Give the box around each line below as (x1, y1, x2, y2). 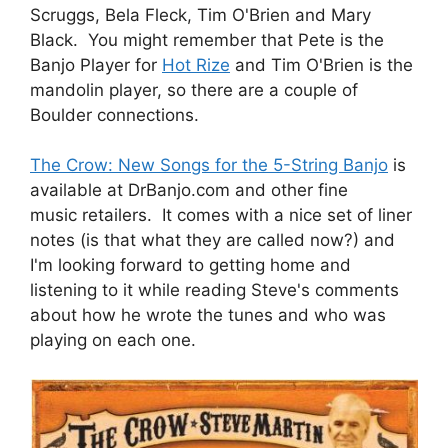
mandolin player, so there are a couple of (30, 79, 358, 100)
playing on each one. (30, 330, 196, 351)
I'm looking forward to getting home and (30, 255, 351, 276)
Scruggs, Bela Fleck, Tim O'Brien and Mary (30, 4, 371, 25)
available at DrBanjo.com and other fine (30, 180, 348, 201)
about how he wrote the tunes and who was (30, 305, 386, 326)
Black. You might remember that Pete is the (30, 29, 384, 50)
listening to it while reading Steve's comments (30, 280, 399, 301)
